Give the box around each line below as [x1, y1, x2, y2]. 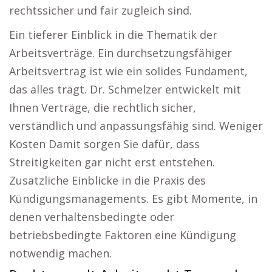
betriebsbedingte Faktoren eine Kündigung [9, 228, 236, 242]
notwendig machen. [9, 246, 112, 260]
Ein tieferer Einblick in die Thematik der [9, 27, 217, 42]
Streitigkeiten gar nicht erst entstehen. [9, 155, 215, 169]
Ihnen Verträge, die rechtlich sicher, [9, 100, 196, 115]
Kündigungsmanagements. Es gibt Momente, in [9, 191, 257, 206]
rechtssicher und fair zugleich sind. [9, 3, 192, 18]
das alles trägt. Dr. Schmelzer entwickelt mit [9, 82, 241, 97]
